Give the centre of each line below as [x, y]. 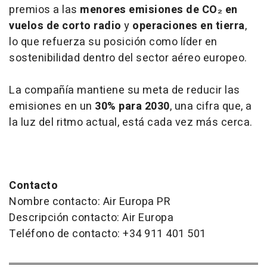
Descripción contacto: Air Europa [91, 218]
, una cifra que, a [211, 106]
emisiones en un [52, 106]
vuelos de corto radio [65, 26]
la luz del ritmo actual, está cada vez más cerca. [131, 122]
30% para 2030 [132, 106]
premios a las [44, 10]
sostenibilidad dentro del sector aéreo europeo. [128, 58]
